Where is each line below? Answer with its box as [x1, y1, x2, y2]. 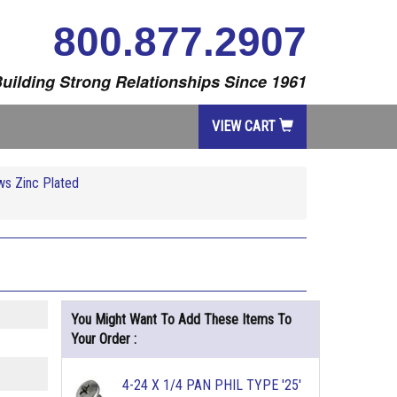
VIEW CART [212, 118, 279, 135]
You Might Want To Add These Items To [70, 311, 292, 328]
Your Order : [70, 331, 136, 347]
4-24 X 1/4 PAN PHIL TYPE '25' [121, 377, 301, 393]
